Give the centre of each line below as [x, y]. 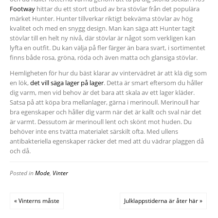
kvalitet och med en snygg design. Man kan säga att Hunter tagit [102, 28]
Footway [22, 9]
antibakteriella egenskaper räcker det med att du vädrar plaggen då [107, 141]
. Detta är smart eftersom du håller [153, 83]
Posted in [22, 173]
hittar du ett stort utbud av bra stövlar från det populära [117, 9]
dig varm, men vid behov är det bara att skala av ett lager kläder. [102, 93]
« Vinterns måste [37, 201]
